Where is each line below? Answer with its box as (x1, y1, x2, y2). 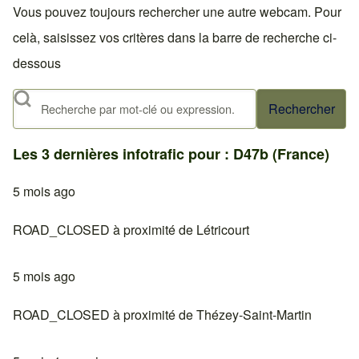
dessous (13, 54, 61, 73)
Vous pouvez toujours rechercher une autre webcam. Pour (13, 2, 341, 22)
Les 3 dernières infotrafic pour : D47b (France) (13, 143, 329, 165)
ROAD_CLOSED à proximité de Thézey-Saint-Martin (13, 305, 312, 325)
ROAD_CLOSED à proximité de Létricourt (13, 220, 249, 240)
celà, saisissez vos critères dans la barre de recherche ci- (13, 28, 337, 47)
